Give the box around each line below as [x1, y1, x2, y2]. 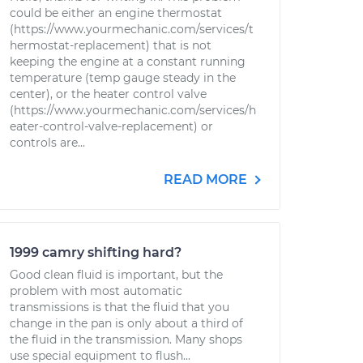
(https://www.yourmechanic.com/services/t [10, 22, 254, 36]
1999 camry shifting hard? [10, 245, 181, 260]
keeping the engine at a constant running [10, 54, 246, 69]
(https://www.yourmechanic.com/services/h [10, 103, 256, 117]
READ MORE [164, 172, 250, 187]
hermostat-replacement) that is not [10, 38, 211, 53]
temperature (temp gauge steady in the [10, 70, 236, 85]
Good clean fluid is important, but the [10, 267, 223, 282]
